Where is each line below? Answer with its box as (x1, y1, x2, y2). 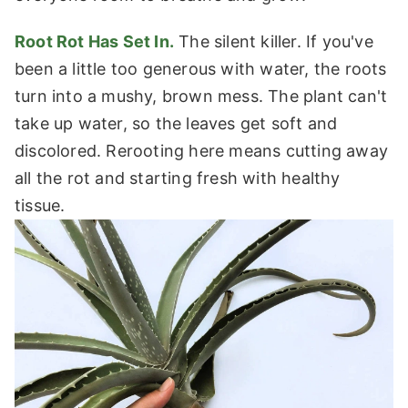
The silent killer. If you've (174, 32, 373, 52)
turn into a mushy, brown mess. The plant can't (15, 87, 388, 107)
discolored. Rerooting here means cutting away (15, 141, 389, 161)
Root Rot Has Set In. (15, 32, 174, 52)
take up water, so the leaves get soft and (15, 114, 338, 134)
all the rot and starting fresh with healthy (15, 168, 341, 189)
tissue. (15, 196, 66, 216)
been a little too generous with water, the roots (15, 59, 387, 79)
